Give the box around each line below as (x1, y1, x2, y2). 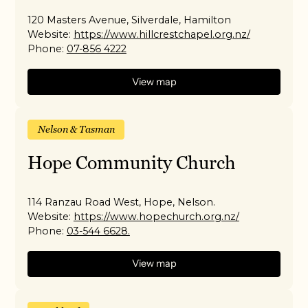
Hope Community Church (27, 150, 236, 175)
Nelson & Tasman (37, 122, 115, 135)
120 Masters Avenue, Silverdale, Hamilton (27, 14, 232, 27)
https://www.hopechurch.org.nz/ (73, 210, 239, 223)
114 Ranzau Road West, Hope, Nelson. (27, 195, 216, 208)
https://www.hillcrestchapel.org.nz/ (73, 28, 250, 41)
